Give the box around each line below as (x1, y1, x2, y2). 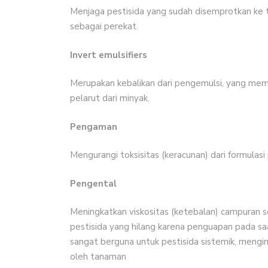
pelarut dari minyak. (70, 92, 150, 105)
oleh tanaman (70, 251, 126, 263)
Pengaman (70, 120, 117, 133)
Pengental (70, 177, 117, 190)
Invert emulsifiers (70, 48, 147, 61)
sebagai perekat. (70, 20, 138, 33)
